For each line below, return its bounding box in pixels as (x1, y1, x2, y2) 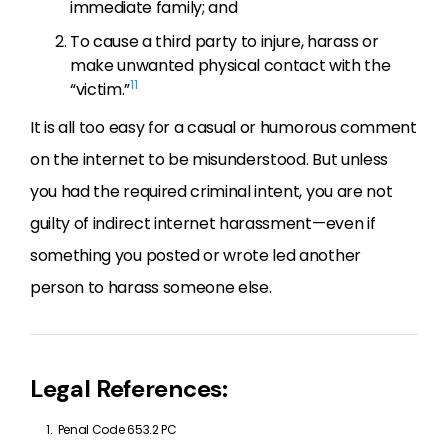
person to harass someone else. (30, 276, 272, 299)
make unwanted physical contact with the (70, 54, 391, 77)
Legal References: (30, 373, 228, 404)
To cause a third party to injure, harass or (70, 30, 379, 53)
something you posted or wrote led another (30, 244, 361, 267)
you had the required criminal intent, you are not (30, 180, 393, 203)
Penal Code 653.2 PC (55, 421, 177, 438)
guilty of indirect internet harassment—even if (30, 212, 376, 235)
